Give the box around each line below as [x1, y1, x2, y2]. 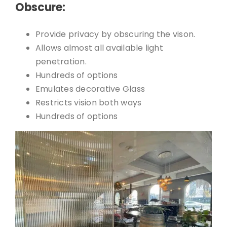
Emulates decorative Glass [35, 83, 145, 95]
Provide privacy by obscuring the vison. [35, 28, 196, 40]
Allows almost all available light [35, 42, 163, 54]
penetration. [35, 55, 87, 67]
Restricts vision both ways [35, 96, 142, 108]
